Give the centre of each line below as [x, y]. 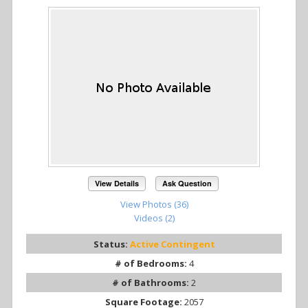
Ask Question [187, 184]
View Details [117, 184]
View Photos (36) [154, 205]
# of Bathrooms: [152, 283]
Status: [111, 244]
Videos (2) [154, 218]
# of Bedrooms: [152, 264]
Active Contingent [172, 244]
